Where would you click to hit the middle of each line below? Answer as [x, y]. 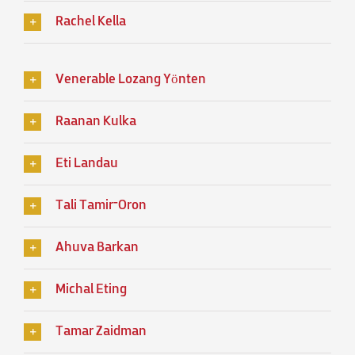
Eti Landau [87, 164]
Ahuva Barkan [97, 248]
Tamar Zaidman [101, 332]
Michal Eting [91, 290]
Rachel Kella [91, 23]
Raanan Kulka [96, 122]
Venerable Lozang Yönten [131, 80]
